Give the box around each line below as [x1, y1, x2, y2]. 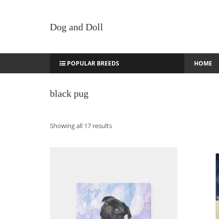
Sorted [111, 121, 131, 130]
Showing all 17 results [50, 121, 112, 130]
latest [111, 143, 128, 152]
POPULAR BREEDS [66, 59, 119, 67]
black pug [50, 88, 88, 99]
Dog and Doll [50, 21, 103, 32]
